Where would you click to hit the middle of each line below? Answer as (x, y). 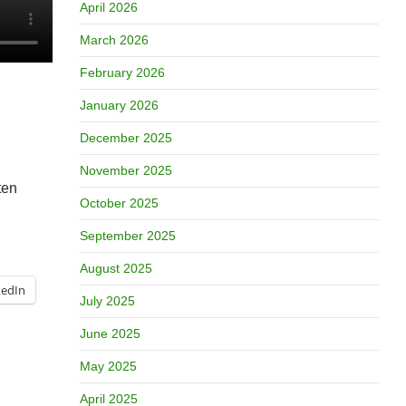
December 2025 (126, 138)
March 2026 (114, 40)
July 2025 (107, 301)
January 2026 (119, 105)
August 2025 (116, 268)
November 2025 (126, 170)
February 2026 (122, 72)
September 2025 (127, 236)
